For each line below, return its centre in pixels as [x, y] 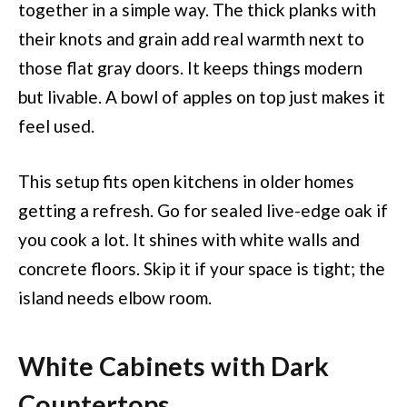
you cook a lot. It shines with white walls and [189, 239]
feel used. [56, 125]
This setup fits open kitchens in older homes [186, 181]
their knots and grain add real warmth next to [191, 38]
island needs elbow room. [115, 297]
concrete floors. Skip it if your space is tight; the [202, 268]
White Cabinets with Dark [174, 367]
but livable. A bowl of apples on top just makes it [202, 96]
